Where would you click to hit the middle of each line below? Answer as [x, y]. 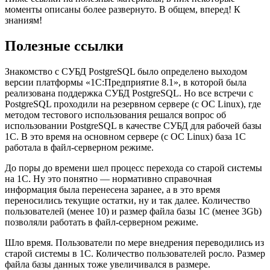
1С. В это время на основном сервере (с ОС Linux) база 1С [125, 136]
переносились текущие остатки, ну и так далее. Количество [127, 200]
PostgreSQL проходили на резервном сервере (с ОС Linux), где [133, 104]
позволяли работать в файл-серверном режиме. [102, 222]
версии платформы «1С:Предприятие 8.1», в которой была [126, 82]
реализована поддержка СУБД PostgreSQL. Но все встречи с [129, 93]
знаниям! [24, 20]
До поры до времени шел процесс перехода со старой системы [133, 168]
